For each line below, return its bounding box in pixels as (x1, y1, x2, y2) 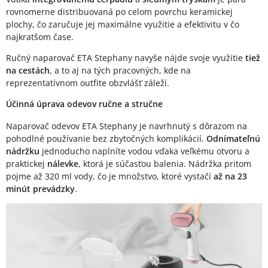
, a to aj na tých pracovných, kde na (50, 65, 191, 77)
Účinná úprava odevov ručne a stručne (6, 98, 163, 110)
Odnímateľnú (206, 133, 260, 145)
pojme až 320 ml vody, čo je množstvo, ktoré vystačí (6, 170, 214, 182)
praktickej (6, 158, 47, 170)
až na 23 (214, 170, 247, 182)
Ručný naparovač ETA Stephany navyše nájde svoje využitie (6, 52, 245, 64)
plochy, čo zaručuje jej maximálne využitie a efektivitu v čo (6, 19, 239, 31)
